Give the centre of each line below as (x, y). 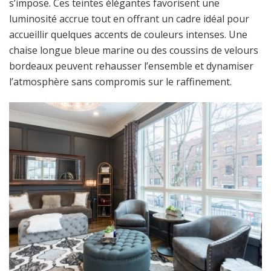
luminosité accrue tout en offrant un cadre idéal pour (129, 18)
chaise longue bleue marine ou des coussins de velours (134, 50)
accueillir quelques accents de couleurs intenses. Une (128, 34)
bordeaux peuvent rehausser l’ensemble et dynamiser (131, 66)
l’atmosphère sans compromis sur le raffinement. (120, 81)
